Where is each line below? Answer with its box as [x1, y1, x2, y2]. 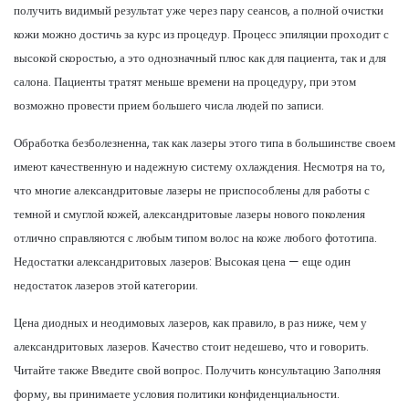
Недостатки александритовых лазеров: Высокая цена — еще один [14, 252, 351, 270]
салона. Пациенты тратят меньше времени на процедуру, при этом [14, 72, 356, 90]
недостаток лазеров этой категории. [14, 276, 198, 294]
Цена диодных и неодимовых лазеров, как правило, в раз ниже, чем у [14, 313, 367, 331]
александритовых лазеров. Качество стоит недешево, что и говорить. [14, 337, 369, 355]
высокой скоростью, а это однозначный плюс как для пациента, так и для [14, 48, 386, 67]
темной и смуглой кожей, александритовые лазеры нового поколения [14, 204, 365, 223]
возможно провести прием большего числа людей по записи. [14, 96, 324, 114]
